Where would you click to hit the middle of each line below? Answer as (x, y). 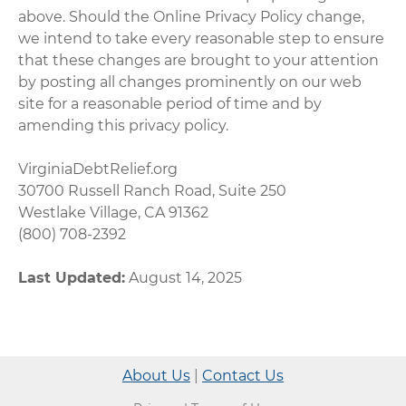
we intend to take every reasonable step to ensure (202, 38)
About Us (156, 376)
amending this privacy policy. (124, 125)
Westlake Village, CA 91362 (114, 212)
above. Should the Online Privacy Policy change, (192, 16)
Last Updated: (72, 277)
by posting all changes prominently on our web (190, 82)
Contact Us (243, 376)
